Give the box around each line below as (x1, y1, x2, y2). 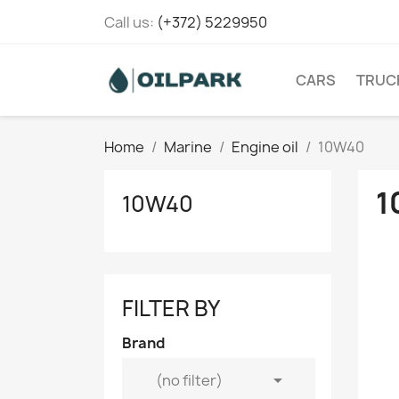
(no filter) (156, 370, 223, 390)
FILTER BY (122, 293, 220, 323)
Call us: (104, 12, 157, 32)
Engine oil (232, 137, 298, 157)
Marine (164, 137, 212, 157)
